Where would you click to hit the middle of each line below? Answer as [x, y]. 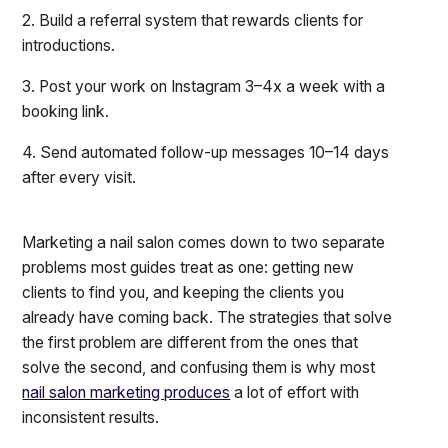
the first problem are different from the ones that [190, 343]
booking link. [66, 111]
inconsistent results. [91, 418]
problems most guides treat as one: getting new [188, 268]
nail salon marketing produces [126, 393]
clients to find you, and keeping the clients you [183, 293]
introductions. [69, 46]
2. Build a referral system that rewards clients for [193, 21]
